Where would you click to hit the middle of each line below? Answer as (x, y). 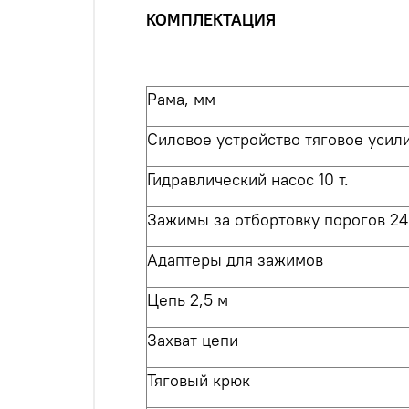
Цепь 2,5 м (188, 300)
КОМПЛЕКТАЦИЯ (211, 20)
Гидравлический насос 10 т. (248, 180)
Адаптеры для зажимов (235, 260)
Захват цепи (193, 341)
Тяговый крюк (199, 381)
